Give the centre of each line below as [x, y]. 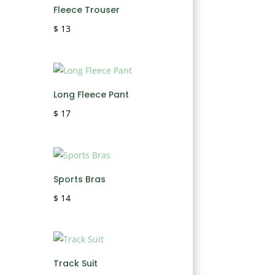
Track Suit [76, 264]
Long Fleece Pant [91, 94]
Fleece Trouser [87, 10]
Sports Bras [80, 179]
